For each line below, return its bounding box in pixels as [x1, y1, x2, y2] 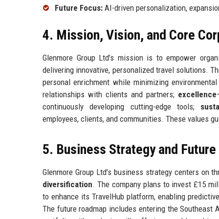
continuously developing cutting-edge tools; [43, 101, 200, 111]
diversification [43, 179, 92, 189]
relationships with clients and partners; [43, 89, 178, 99]
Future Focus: [55, 2, 103, 13]
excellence [178, 89, 217, 99]
